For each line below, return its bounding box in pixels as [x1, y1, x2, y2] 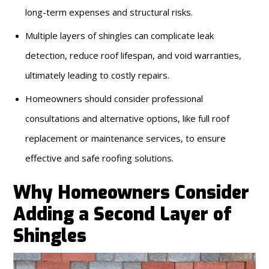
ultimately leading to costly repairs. [25, 69, 170, 82]
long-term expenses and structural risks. [25, 6, 193, 19]
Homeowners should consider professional [25, 92, 204, 105]
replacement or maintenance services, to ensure [25, 132, 226, 145]
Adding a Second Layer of [13, 202, 232, 227]
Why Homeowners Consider [13, 181, 250, 205]
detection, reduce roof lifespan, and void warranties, [25, 49, 242, 62]
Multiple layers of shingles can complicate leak [25, 29, 214, 42]
